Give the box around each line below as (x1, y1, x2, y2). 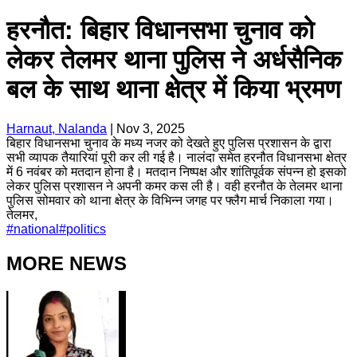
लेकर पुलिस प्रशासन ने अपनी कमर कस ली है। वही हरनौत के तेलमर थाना (6, 178, 343, 193)
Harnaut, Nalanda (6, 121, 107, 135)
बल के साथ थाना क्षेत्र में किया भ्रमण (6, 75, 340, 104)
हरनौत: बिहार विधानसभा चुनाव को (6, 16, 314, 45)
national (14, 222, 59, 236)
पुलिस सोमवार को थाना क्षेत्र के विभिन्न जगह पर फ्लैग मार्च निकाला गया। (6, 193, 334, 207)
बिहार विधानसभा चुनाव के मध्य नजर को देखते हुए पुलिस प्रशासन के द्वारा (6, 135, 331, 150)
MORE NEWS (6, 252, 127, 274)
